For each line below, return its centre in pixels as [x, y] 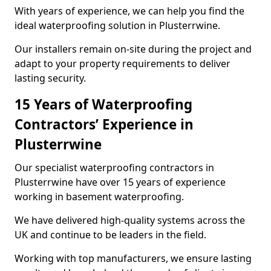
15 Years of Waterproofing [103, 104]
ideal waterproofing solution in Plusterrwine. [117, 25]
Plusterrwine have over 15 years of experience [120, 182]
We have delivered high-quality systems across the [130, 220]
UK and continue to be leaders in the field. [110, 235]
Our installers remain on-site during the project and [133, 49]
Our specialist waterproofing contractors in [114, 168]
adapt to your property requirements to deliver [122, 64]
